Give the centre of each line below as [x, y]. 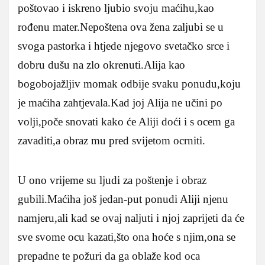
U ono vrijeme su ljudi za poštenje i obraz [112, 180]
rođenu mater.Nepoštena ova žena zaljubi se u [121, 27]
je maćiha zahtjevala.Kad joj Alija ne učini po [120, 102]
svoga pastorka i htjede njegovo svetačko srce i [124, 46]
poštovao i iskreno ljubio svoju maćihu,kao [116, 8]
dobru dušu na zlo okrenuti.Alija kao [101, 64]
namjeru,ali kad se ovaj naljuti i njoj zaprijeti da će [131, 218]
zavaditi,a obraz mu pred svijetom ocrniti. [112, 140]
